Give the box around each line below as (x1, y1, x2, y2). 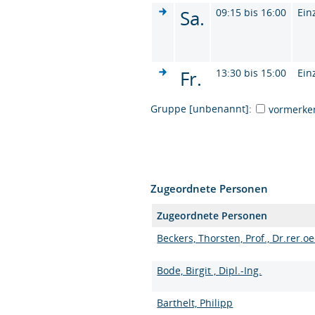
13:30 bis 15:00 (216, 65, 287, 79)
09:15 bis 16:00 (216, 5, 287, 19)
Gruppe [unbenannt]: (150, 101, 252, 115)
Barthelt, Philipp (157, 295, 233, 309)
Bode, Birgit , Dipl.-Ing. (157, 263, 262, 277)
